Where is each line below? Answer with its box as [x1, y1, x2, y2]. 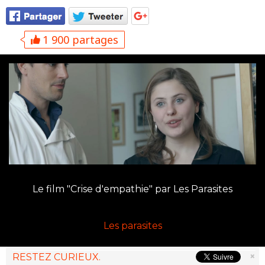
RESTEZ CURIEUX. [12, 251, 101, 263]
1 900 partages [40, 33, 118, 47]
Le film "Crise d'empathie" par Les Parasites [33, 183, 232, 195]
